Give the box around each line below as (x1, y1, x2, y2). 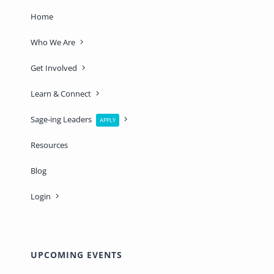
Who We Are (30, 36, 75, 48)
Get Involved (30, 62, 77, 73)
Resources (30, 139, 68, 150)
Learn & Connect (30, 87, 91, 99)
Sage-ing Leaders (30, 113, 92, 125)
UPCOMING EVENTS (30, 248, 122, 261)
